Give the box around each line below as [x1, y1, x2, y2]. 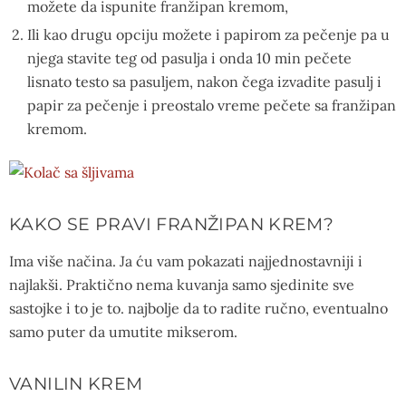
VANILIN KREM [9, 372, 143, 394]
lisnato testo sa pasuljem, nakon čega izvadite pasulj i [27, 72, 382, 91]
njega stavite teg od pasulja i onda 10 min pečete [27, 48, 352, 67]
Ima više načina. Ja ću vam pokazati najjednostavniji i [9, 251, 362, 270]
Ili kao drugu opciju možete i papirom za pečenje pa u [27, 24, 390, 43]
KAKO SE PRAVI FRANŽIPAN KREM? [9, 212, 334, 235]
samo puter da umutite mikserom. [9, 322, 237, 341]
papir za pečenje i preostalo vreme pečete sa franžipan [27, 95, 396, 114]
